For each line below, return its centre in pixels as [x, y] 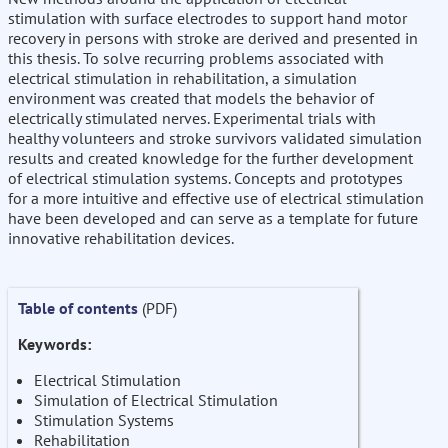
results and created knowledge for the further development [210, 158]
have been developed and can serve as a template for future [213, 218]
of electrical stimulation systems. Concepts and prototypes [205, 178]
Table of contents [78, 308]
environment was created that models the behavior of [191, 98]
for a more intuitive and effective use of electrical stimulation [216, 198]
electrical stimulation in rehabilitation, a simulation [182, 78]
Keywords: [54, 344]
